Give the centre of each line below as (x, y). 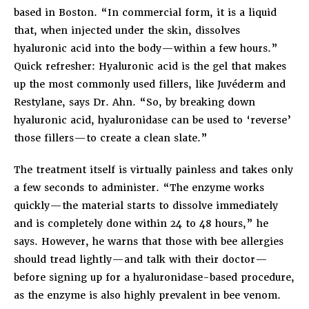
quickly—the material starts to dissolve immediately (146, 205)
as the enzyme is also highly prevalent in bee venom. (147, 295)
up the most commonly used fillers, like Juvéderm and (150, 84)
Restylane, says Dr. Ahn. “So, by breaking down (134, 102)
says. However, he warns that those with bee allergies (149, 241)
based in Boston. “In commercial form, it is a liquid (145, 12)
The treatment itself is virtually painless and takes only (153, 169)
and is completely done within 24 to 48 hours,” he (141, 223)
